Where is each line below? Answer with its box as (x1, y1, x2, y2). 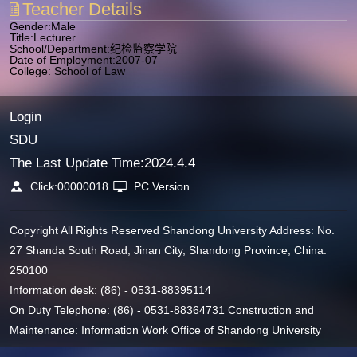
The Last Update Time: (9, 155, 144, 171)
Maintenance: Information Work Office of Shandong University (9, 323, 321, 336)
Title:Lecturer (10, 30, 76, 44)
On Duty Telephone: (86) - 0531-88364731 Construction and (9, 303, 314, 316)
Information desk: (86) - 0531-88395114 (9, 283, 211, 296)
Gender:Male (10, 19, 76, 33)
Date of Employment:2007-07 (10, 53, 159, 66)
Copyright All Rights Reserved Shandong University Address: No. (9, 223, 335, 237)
